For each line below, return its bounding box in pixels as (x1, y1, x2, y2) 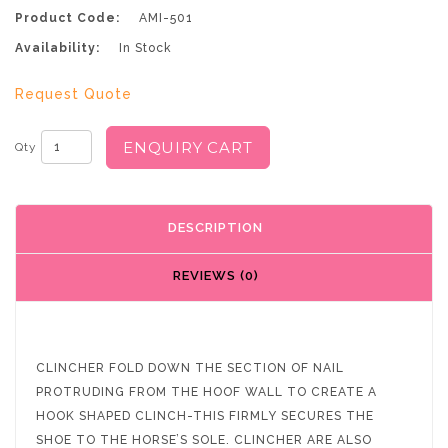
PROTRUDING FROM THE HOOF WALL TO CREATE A (36, 385, 377, 400)
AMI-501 (135, 10, 193, 25)
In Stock (115, 40, 172, 55)
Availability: (15, 40, 100, 55)
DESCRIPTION (168, 220, 263, 236)
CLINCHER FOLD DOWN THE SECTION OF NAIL (36, 361, 344, 376)
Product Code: (15, 10, 120, 25)
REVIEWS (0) (172, 268, 259, 284)
